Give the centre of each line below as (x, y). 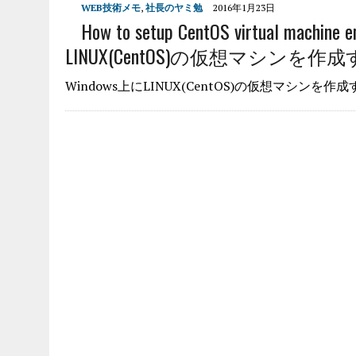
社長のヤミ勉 (174, 8)
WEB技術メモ (111, 8)
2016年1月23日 (244, 8)
